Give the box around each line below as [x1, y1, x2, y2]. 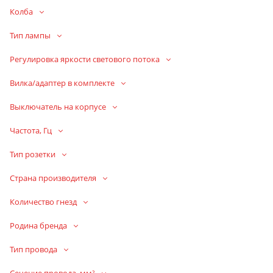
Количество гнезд [10, 196, 77, 207]
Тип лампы [10, 29, 51, 41]
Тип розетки [10, 148, 55, 160]
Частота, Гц [10, 124, 54, 136]
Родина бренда [10, 219, 67, 231]
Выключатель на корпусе [10, 101, 106, 112]
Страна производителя [10, 172, 96, 183]
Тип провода [10, 243, 57, 255]
